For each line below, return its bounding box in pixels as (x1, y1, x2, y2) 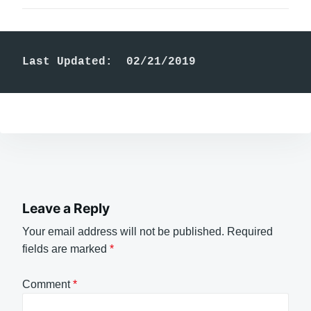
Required (227, 226, 273, 238)
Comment (22, 278, 73, 290)
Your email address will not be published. (22, 226, 224, 238)
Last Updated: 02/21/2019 (22, 55, 196, 68)
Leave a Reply (22, 199, 110, 217)
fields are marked (22, 243, 110, 255)
